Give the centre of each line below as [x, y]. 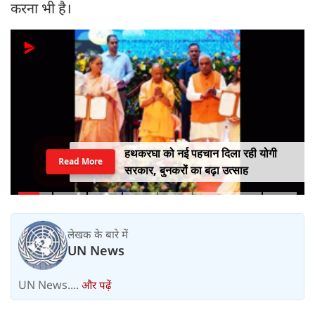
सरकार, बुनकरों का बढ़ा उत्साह [186, 171]
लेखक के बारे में [98, 234]
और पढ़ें [96, 285]
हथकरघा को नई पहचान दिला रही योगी [200, 154]
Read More [80, 162]
